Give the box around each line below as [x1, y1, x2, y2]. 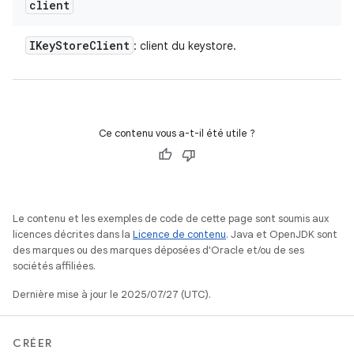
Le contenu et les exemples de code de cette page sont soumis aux [13, 212, 329, 225]
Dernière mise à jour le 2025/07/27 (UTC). [13, 288, 211, 301]
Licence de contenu [133, 228, 226, 241]
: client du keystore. [134, 39, 236, 53]
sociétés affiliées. [13, 259, 96, 273]
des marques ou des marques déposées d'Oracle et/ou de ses [13, 243, 304, 257]
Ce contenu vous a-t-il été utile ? [99, 126, 255, 140]
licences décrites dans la [13, 228, 133, 241]
